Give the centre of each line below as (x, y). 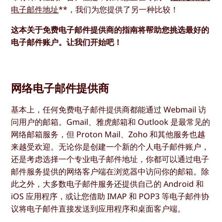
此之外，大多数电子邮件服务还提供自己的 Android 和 (108, 184)
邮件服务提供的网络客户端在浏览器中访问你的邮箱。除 (110, 172)
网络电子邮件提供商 (60, 88)
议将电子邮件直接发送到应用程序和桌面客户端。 (98, 209)
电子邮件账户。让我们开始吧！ (67, 42)
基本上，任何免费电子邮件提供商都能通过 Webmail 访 (109, 110)
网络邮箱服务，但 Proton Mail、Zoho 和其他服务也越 (108, 135)
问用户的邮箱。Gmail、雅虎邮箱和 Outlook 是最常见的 (111, 122)
